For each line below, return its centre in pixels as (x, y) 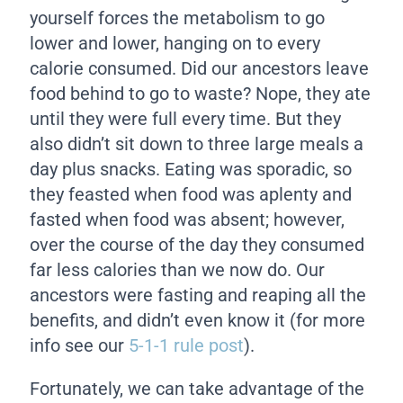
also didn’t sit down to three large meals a (197, 143)
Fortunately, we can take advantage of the (197, 388)
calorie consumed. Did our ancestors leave (200, 68)
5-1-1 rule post (187, 345)
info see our (80, 345)
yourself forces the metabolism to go (178, 18)
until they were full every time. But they (186, 118)
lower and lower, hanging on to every (175, 43)
